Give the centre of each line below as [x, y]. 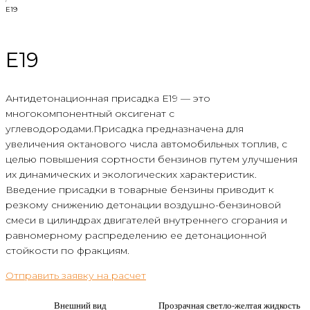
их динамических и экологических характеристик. [131, 175]
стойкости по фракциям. [67, 251]
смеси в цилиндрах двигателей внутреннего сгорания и [146, 220]
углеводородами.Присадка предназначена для [125, 129]
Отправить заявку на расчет [76, 276]
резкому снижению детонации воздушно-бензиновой [143, 205]
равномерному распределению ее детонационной [136, 236]
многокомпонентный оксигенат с [90, 114]
